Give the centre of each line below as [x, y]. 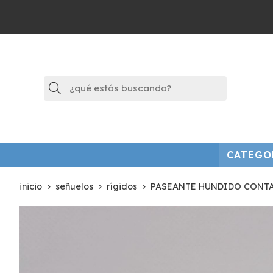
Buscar [81, 87]
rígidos [122, 186]
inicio [31, 186]
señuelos [74, 186]
